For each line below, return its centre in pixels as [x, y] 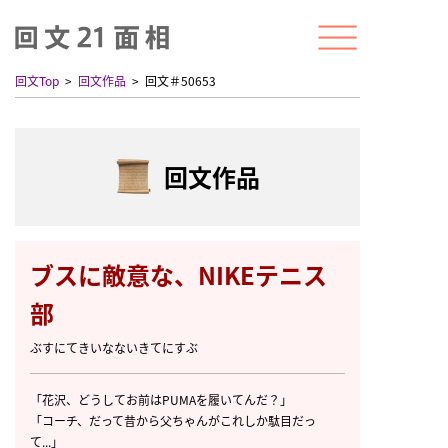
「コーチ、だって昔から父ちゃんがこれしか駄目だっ [173, 420]
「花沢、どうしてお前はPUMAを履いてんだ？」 [161, 399]
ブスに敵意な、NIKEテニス [178, 274]
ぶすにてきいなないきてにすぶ [114, 347]
